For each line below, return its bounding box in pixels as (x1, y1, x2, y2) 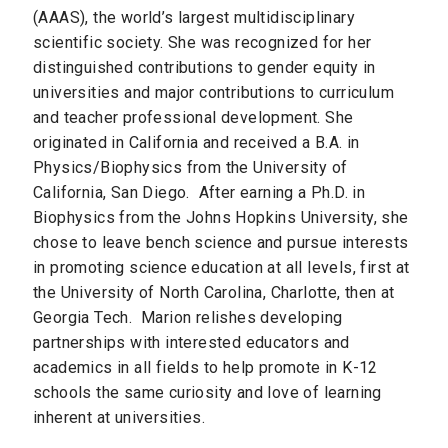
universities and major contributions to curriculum (33, 83, 394, 102)
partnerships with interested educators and (33, 333, 350, 352)
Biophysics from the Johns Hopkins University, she (33, 208, 409, 227)
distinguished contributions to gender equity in (33, 58, 376, 77)
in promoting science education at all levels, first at (33, 258, 410, 277)
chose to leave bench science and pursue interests (33, 233, 409, 252)
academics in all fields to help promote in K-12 (33, 358, 378, 377)
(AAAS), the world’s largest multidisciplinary (33, 8, 355, 27)
